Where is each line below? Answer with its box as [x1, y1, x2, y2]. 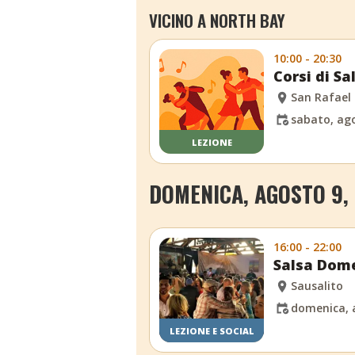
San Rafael [291, 90, 352, 105]
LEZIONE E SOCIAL [169, 324, 254, 337]
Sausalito [291, 278, 344, 294]
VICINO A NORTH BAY [149, 8, 285, 33]
